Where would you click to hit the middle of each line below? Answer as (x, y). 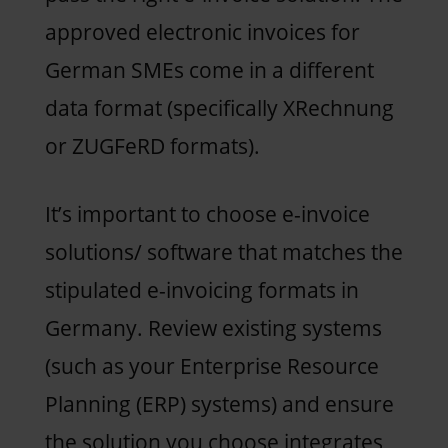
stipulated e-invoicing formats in (201, 289)
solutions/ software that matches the (223, 251)
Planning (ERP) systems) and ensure (219, 403)
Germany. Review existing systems (213, 327)
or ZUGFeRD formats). (154, 145)
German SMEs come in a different (209, 69)
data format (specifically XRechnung (219, 107)
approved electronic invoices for (202, 31)
